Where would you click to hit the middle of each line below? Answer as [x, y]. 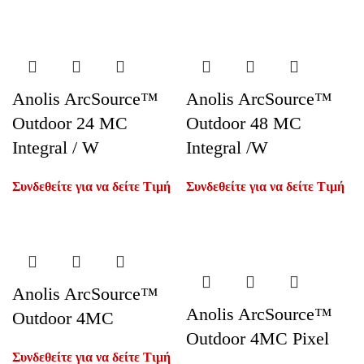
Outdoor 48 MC [244, 123]
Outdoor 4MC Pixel [258, 338]
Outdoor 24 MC [70, 123]
